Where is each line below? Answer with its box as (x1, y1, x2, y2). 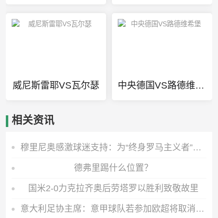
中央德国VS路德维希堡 (195, 80, 204, 91)
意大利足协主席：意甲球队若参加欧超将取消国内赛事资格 (195, 204, 204, 214)
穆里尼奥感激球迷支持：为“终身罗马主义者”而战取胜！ (192, 142, 201, 152)
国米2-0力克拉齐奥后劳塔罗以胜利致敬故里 (28, 183, 199, 194)
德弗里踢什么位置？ (73, 163, 153, 173)
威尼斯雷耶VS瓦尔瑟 (12, 80, 99, 91)
